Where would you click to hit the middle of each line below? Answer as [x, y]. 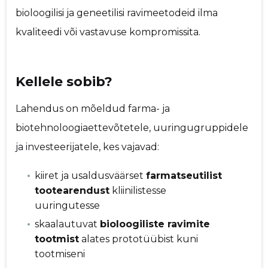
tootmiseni [60, 254]
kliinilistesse [138, 190]
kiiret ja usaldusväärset [91, 175]
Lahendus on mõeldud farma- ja [93, 108]
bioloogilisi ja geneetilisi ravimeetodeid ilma [117, 13]
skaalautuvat [68, 224]
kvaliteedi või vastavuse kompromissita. [108, 32]
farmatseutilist [184, 175]
